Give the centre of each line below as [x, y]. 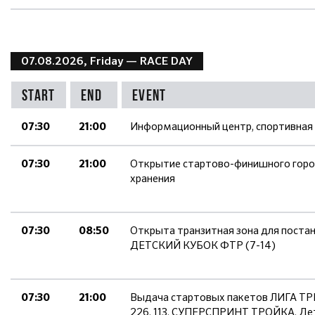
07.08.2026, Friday [73, 61]
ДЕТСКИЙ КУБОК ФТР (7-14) [203, 245]
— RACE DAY [159, 61]
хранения [153, 179]
